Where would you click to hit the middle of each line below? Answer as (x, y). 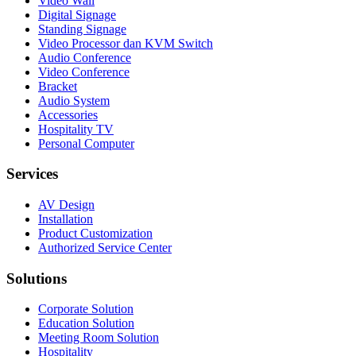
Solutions (37, 278)
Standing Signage (82, 29)
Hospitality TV (76, 129)
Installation (66, 219)
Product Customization (95, 233)
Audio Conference (85, 57)
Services (32, 174)
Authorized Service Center (105, 247)
